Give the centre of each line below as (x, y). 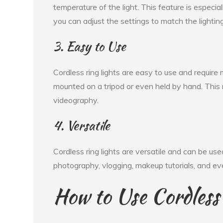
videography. (76, 100)
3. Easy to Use (90, 47)
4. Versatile (82, 126)
